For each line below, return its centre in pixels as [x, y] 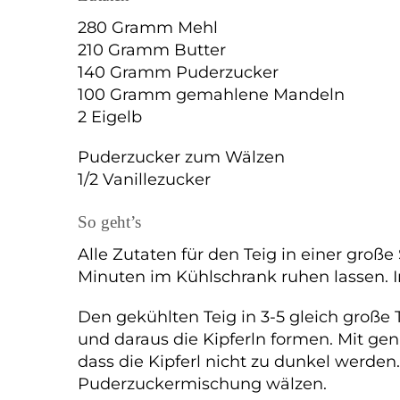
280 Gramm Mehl [148, 28]
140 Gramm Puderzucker [178, 73]
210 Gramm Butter [152, 50]
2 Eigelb [110, 117]
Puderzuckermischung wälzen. [202, 384]
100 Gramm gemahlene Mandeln [211, 95]
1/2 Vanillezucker [144, 179]
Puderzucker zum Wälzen [181, 157]
